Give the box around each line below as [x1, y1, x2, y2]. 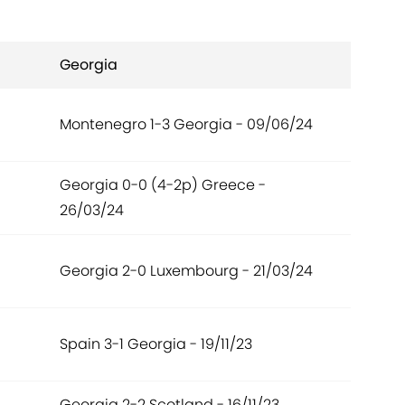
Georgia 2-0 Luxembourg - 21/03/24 [60, 260, 313, 282]
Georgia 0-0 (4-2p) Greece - [60, 174, 266, 196]
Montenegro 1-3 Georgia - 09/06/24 [60, 114, 313, 136]
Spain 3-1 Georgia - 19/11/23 [60, 334, 252, 355]
